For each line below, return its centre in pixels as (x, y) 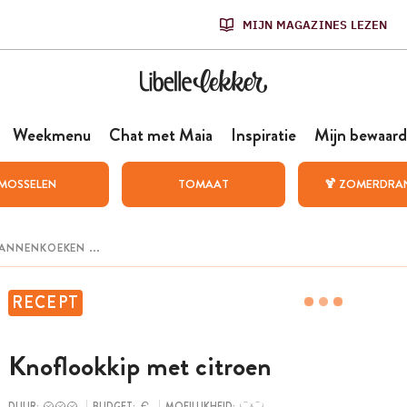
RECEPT (45, 303)
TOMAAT (203, 184)
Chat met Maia (160, 135)
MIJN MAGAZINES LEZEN (315, 25)
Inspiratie (263, 135)
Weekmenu (51, 135)
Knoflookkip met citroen (139, 367)
